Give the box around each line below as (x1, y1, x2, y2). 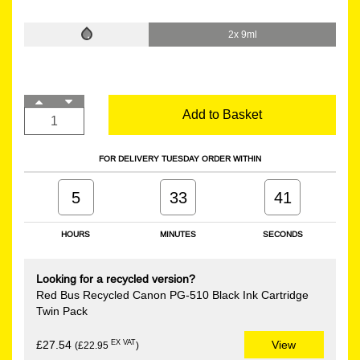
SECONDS (262, 228, 303, 239)
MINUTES (160, 228, 196, 239)
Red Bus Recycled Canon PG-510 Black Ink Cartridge (36, 288, 309, 301)
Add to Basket (182, 106, 262, 121)
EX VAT (111, 337, 136, 348)
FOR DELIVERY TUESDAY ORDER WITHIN (99, 153, 261, 164)
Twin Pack (36, 304, 88, 317)
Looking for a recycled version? (36, 272, 195, 285)
